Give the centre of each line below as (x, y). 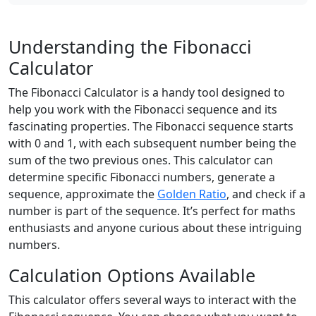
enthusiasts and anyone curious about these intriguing (155, 228)
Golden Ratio (192, 194)
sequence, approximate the (83, 194)
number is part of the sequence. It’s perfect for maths (152, 211)
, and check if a (266, 194)
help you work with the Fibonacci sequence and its (143, 109)
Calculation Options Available (132, 275)
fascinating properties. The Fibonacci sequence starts (151, 126)
